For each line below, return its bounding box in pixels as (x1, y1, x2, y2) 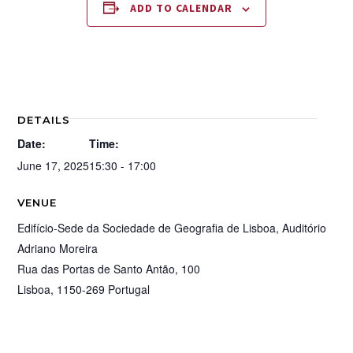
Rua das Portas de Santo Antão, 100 (17, 261, 201, 277)
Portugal (108, 281, 150, 298)
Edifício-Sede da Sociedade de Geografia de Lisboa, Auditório (17, 220, 327, 236)
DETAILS (17, 113, 71, 127)
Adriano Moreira (17, 240, 98, 257)
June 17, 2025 (17, 158, 90, 174)
